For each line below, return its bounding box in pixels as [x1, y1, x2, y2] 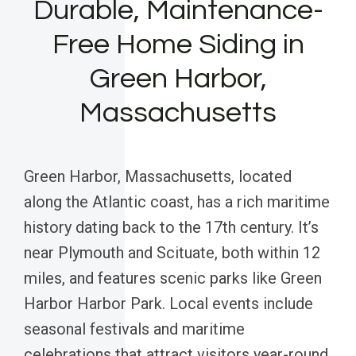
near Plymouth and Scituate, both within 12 [24, 242, 320, 262]
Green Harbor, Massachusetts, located [24, 166, 292, 186]
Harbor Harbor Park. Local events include [24, 293, 313, 313]
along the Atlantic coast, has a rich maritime [24, 192, 330, 211]
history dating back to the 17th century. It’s [24, 217, 319, 237]
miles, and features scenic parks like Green [24, 268, 322, 288]
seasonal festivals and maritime [24, 319, 245, 339]
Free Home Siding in [52, 29, 304, 60]
